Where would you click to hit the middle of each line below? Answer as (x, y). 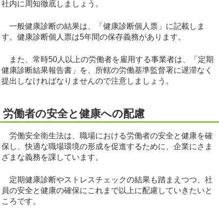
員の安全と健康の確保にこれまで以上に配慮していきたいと (107, 191)
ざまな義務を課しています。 (52, 157)
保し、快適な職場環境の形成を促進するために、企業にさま (107, 147)
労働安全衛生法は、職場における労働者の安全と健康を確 (107, 136)
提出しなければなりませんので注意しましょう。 (88, 81)
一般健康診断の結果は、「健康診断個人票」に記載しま (103, 26)
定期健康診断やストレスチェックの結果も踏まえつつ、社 (107, 180)
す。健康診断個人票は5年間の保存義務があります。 (94, 37)
